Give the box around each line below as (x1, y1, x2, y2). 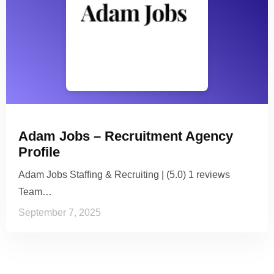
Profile (18, 144, 60, 160)
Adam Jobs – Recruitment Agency (18, 128, 233, 144)
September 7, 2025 (18, 207, 101, 218)
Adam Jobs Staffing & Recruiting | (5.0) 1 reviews (18, 169, 230, 180)
